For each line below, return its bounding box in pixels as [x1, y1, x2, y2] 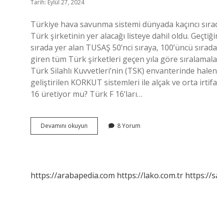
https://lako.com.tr [117, 170, 183, 181]
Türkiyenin [87, 121, 115, 129]
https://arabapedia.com [31, 170, 115, 181]
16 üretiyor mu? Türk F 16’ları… [31, 89, 142, 99]
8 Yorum [117, 122, 140, 130]
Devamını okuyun [41, 122, 88, 130]
